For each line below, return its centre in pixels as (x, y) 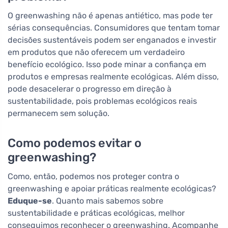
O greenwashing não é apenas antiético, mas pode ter (110, 15)
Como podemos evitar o (75, 143)
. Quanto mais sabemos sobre (108, 201)
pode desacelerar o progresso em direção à (90, 89)
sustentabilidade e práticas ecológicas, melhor (96, 213)
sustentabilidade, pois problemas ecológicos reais (102, 101)
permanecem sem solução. (59, 113)
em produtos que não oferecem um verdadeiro (96, 52)
